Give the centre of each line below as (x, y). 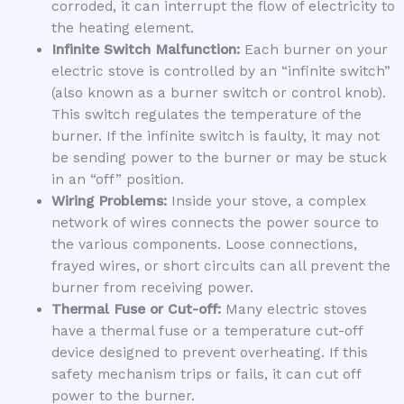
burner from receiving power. (152, 287)
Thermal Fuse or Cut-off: (136, 309)
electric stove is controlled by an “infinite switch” (220, 71)
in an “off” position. (117, 179)
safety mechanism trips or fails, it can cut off (206, 374)
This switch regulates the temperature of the (206, 114)
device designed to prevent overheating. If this (209, 352)
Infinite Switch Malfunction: (145, 49)
